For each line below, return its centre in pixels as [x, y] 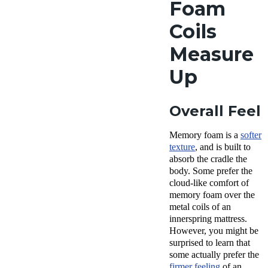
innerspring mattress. [208, 218]
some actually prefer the [214, 254]
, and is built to [223, 147]
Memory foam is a [205, 135]
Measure [211, 54]
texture [182, 147]
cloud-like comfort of [209, 182]
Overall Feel [215, 111]
